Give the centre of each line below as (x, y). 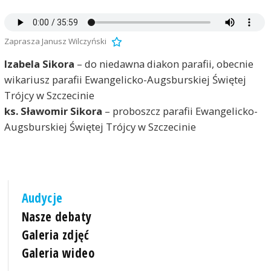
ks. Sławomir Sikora (53, 111)
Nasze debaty (57, 216)
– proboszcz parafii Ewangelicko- (180, 111)
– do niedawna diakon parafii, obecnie (164, 64)
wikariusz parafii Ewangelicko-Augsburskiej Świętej (125, 80)
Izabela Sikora (39, 64)
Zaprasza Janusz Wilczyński (55, 41)
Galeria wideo (58, 253)
